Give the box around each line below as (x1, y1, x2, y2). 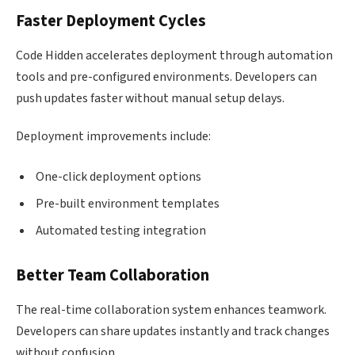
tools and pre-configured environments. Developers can (16, 67, 317, 86)
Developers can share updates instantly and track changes (16, 323, 330, 341)
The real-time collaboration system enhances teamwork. (16, 301, 326, 319)
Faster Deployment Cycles (16, 9, 206, 32)
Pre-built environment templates (36, 195, 219, 213)
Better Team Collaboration (16, 264, 209, 288)
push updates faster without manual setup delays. (16, 89, 284, 107)
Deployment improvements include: (16, 127, 211, 145)
